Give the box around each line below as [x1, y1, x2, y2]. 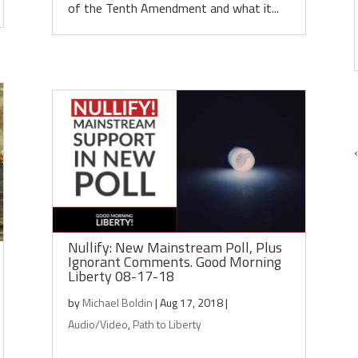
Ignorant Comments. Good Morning [67, 251, 281, 272]
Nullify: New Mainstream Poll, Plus [67, 237, 282, 258]
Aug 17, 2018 [159, 294, 223, 311]
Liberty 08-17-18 [67, 265, 174, 287]
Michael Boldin [82, 294, 153, 311]
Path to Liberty [132, 316, 201, 332]
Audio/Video [67, 316, 128, 332]
